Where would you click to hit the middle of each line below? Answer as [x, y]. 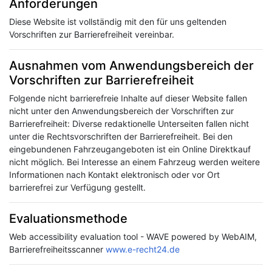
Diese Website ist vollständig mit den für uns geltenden [118, 22]
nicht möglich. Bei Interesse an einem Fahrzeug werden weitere [134, 162]
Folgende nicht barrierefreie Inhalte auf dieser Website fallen [128, 98]
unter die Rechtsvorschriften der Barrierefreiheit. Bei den [121, 136]
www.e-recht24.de [143, 249]
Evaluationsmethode [68, 219]
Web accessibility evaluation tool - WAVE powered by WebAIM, [133, 236]
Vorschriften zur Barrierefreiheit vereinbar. [92, 34]
